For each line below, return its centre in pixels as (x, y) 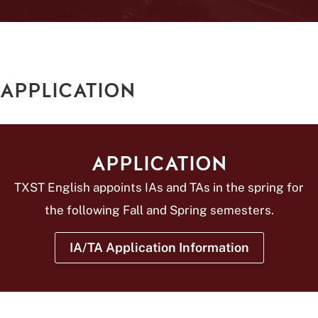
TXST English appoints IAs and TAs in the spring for (159, 187)
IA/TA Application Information (159, 247)
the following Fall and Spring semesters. (159, 210)
